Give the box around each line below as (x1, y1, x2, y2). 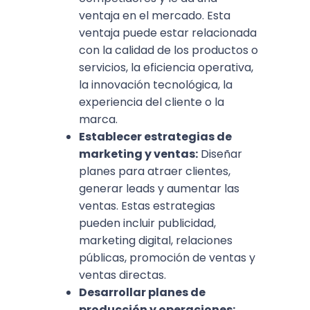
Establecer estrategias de (79, 129, 232, 145)
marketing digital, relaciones (79, 232, 232, 249)
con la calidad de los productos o (79, 42, 258, 59)
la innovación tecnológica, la (79, 77, 232, 93)
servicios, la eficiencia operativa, (79, 60, 253, 76)
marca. (79, 111, 118, 128)
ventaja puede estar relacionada (79, 25, 257, 42)
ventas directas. (79, 267, 166, 284)
